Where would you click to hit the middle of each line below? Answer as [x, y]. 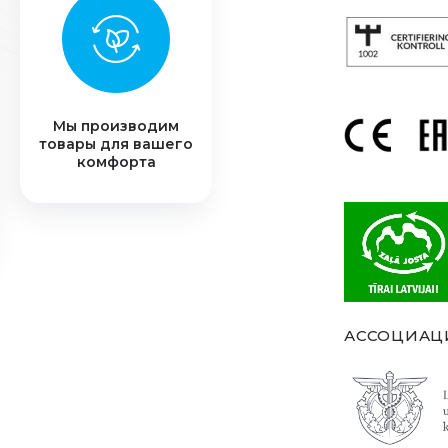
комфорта [116, 162]
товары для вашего [116, 144]
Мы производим [116, 126]
